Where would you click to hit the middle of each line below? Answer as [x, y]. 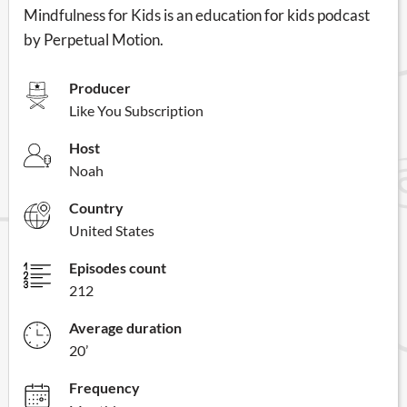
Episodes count [118, 267]
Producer [100, 87]
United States [112, 230]
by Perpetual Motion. [94, 39]
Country [96, 207]
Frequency [104, 387]
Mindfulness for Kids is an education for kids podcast [197, 15]
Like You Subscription [136, 110]
